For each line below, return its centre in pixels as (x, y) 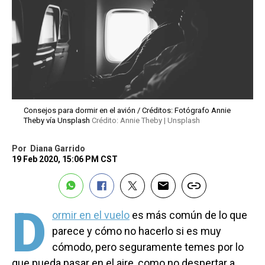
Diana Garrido (58, 149)
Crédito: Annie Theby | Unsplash (146, 121)
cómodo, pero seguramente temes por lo (148, 247)
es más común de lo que (188, 215)
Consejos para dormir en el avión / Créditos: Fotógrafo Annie (127, 111)
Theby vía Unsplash (58, 121)
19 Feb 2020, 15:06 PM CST (65, 159)
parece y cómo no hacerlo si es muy (137, 231)
